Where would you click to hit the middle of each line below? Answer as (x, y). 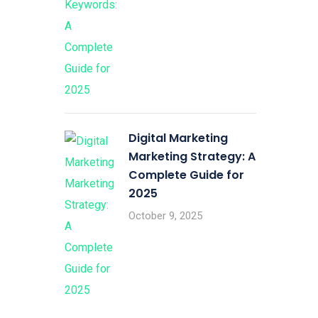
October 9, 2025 (165, 216)
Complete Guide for (186, 175)
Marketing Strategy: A (192, 157)
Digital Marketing (178, 138)
